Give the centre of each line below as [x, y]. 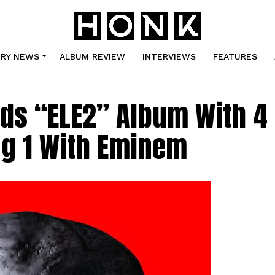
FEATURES [235, 56]
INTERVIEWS [169, 56]
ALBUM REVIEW [92, 56]
